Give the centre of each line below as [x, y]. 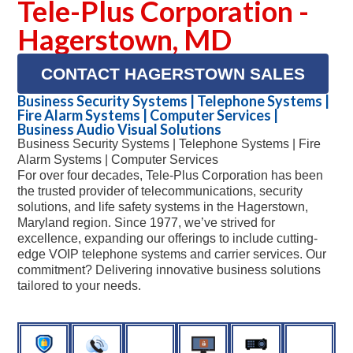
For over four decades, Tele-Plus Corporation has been [170, 176]
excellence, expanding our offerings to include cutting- [167, 239]
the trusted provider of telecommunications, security [160, 191]
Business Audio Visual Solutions [119, 130]
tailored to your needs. [79, 286]
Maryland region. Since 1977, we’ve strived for [146, 223]
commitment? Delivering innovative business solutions [169, 270]
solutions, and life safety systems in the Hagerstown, [163, 207]
